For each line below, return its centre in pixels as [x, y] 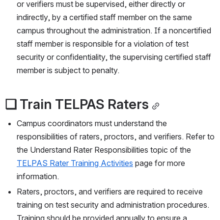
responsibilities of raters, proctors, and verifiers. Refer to [116, 137]
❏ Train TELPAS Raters [77, 104]
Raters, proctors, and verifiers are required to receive [110, 192]
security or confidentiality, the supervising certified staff [114, 57]
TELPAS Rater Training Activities [75, 163]
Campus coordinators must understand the [92, 124]
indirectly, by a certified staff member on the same [104, 17]
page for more [159, 163]
